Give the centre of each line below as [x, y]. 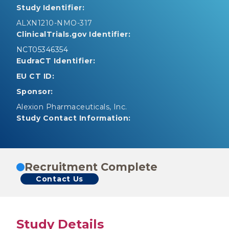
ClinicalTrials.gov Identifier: [74, 34]
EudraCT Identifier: [56, 61]
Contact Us [60, 179]
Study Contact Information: [74, 118]
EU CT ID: [36, 76]
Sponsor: [35, 91]
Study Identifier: [51, 8]
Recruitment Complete [91, 167]
